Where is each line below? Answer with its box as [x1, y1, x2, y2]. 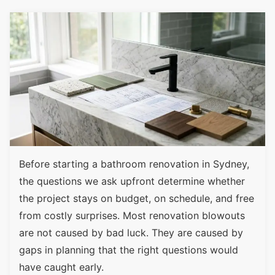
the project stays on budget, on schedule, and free [19, 192, 254, 205]
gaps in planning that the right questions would [19, 244, 238, 257]
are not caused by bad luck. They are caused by [19, 227, 243, 239]
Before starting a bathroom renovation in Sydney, [19, 158, 249, 171]
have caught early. [19, 261, 104, 274]
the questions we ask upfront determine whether [19, 175, 245, 188]
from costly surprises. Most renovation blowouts [19, 209, 245, 222]
